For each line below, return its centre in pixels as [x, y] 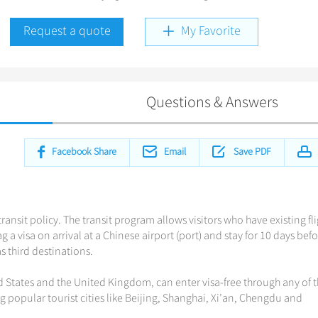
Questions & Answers [212, 102]
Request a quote [67, 31]
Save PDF [252, 152]
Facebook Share [84, 152]
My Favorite [210, 31]
